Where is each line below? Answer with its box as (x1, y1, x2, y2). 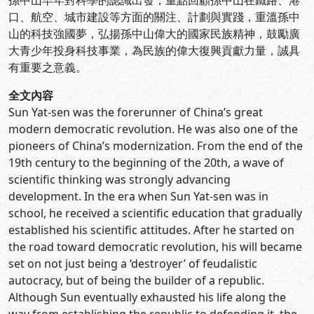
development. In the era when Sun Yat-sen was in (8, 189, 268, 204)
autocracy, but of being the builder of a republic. (8, 273, 264, 288)
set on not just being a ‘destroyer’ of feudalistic (8, 256, 257, 271)
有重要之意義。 (8, 60, 87, 75)
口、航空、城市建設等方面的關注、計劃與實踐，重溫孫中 (8, 9, 300, 25)
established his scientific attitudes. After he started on (8, 222, 294, 238)
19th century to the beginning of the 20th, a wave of (8, 155, 284, 170)
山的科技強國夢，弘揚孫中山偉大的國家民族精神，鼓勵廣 (8, 26, 300, 41)
